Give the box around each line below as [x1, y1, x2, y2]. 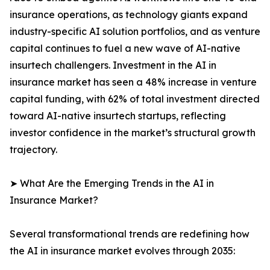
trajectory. [10, 143, 57, 156]
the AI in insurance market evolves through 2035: [10, 245, 235, 257]
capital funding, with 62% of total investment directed [10, 93, 260, 105]
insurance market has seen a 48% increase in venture [10, 76, 257, 89]
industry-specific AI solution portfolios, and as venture [10, 25, 260, 38]
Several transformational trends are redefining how [10, 228, 250, 240]
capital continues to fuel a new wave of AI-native [10, 42, 240, 55]
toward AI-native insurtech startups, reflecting [10, 110, 226, 122]
